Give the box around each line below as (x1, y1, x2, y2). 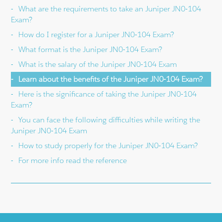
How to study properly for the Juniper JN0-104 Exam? (18, 140, 198, 150)
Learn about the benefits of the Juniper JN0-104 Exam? (18, 74, 203, 84)
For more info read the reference (18, 155, 127, 165)
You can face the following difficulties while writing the (18, 114, 201, 124)
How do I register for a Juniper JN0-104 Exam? (18, 29, 174, 39)
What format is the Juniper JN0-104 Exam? (18, 44, 163, 54)
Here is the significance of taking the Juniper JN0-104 (18, 89, 197, 99)
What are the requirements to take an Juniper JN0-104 (18, 3, 202, 13)
